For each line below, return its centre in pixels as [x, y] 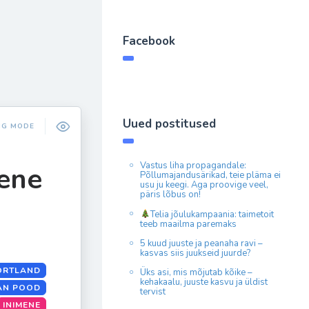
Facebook [149, 41]
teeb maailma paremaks [188, 224]
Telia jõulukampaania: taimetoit [212, 214]
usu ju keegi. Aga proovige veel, [204, 185]
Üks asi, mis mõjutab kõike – [196, 272]
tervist [153, 291]
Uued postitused [169, 124]
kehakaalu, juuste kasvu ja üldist [204, 282]
